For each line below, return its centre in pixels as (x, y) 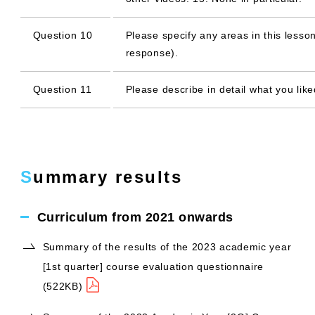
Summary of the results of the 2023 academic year (167, 247)
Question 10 (63, 35)
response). (152, 53)
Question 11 (62, 89)
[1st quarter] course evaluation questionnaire (153, 266)
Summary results (108, 177)
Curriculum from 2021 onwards (135, 217)
